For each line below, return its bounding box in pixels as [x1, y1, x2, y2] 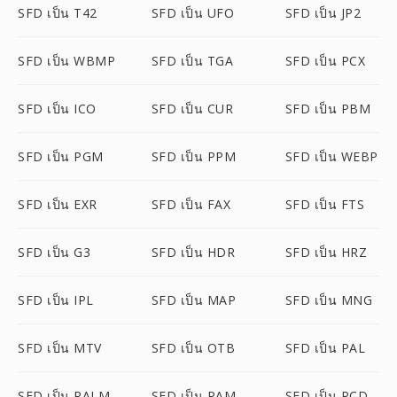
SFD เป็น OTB [151, 339, 236, 356]
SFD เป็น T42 [18, 4, 97, 21]
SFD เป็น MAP [151, 292, 237, 308]
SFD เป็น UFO [151, 4, 235, 21]
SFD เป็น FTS [284, 196, 365, 213]
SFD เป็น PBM [284, 100, 371, 117]
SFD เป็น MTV [18, 339, 102, 356]
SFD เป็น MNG [284, 292, 373, 308]
